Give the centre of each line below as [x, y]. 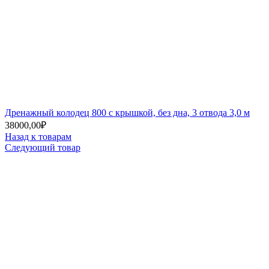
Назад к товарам [38, 137]
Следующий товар [43, 147]
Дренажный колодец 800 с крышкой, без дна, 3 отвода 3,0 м [127, 113]
